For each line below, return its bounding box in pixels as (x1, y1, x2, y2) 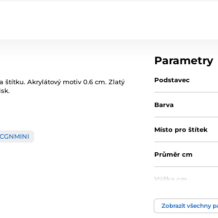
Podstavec (154, 76, 190, 84)
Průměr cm (154, 150, 193, 158)
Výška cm (154, 175, 188, 183)
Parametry (154, 54, 214, 67)
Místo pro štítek (154, 126, 208, 133)
